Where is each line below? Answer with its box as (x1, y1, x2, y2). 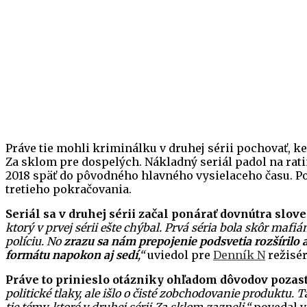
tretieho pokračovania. (5, 182, 132, 197)
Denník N (213, 248, 265, 262)
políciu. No (5, 234, 64, 249)
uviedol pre (145, 248, 213, 262)
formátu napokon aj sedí (5, 248, 138, 262)
